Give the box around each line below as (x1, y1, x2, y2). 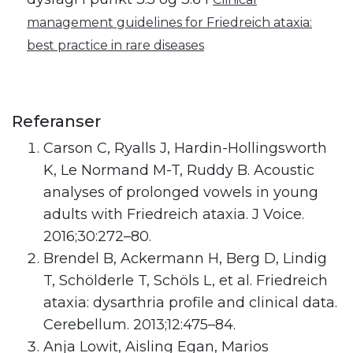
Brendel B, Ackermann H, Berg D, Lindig (43, 250, 327, 268)
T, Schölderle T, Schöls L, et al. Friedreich (43, 272, 328, 290)
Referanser (12, 112, 101, 132)
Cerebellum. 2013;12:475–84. (43, 316, 236, 334)
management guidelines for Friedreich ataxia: (27, 15, 312, 31)
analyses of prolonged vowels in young (43, 184, 318, 202)
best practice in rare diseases (27, 38, 204, 54)
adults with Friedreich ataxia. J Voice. (43, 206, 304, 224)
